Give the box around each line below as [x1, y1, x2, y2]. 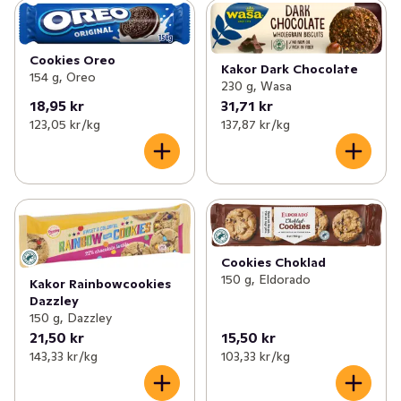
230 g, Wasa [220, 77, 292, 94]
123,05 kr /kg [30, 115, 100, 132]
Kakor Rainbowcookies [30, 275, 171, 292]
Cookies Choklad [220, 254, 326, 271]
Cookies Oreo [30, 51, 115, 68]
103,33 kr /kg [220, 347, 290, 364]
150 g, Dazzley [30, 309, 112, 326]
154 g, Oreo [30, 68, 96, 85]
